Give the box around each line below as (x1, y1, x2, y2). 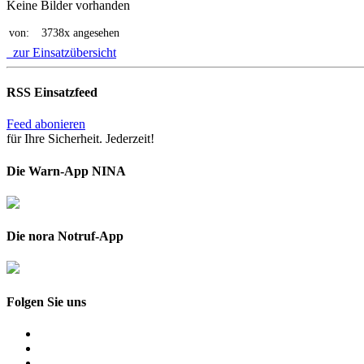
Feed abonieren (6, 117, 85, 132)
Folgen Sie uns (6, 294, 86, 309)
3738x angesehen (41, 25, 119, 39)
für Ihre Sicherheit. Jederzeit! (6, 132, 154, 146)
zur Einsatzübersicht (6, 45, 116, 59)
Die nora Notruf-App (6, 229, 123, 244)
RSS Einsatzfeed (6, 84, 97, 99)
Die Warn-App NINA (6, 163, 126, 178)
